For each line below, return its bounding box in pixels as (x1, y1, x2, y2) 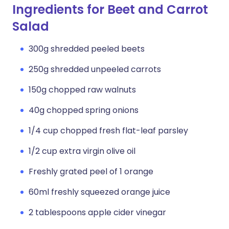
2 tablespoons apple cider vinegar (29, 207, 166, 218)
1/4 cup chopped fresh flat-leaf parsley (29, 125, 188, 136)
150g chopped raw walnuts (29, 84, 136, 96)
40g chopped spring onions (29, 104, 139, 116)
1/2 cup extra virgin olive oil (29, 145, 135, 157)
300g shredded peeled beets (29, 43, 145, 55)
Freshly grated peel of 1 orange (29, 166, 153, 177)
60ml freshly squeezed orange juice (29, 186, 170, 198)
